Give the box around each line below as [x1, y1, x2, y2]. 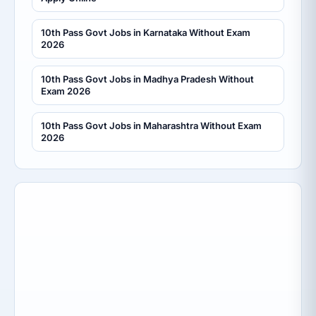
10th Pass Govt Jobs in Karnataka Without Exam [41, 27, 250, 39]
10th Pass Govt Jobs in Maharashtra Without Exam [41, 120, 262, 132]
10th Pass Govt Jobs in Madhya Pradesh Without [41, 73, 254, 85]
